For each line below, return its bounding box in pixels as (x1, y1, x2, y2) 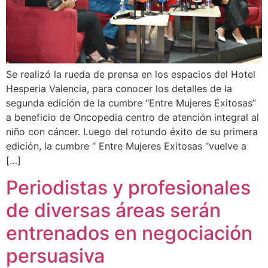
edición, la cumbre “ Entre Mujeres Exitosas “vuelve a (6, 140, 246, 153)
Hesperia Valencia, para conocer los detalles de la (6, 83, 232, 95)
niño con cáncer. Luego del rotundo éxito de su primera (6, 126, 258, 138)
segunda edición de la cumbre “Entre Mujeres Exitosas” (6, 97, 256, 109)
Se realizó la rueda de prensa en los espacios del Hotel (6, 68, 255, 81)
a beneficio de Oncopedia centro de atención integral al (6, 111, 259, 124)
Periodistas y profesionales (6, 175, 251, 199)
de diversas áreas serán (6, 198, 221, 222)
